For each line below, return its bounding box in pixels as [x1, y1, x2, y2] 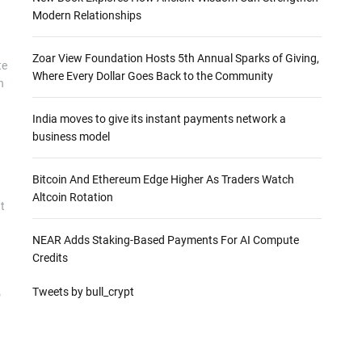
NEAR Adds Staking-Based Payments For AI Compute [32, 234, 299, 246]
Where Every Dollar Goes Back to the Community [32, 69, 273, 82]
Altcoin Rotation [32, 191, 113, 204]
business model [32, 130, 110, 143]
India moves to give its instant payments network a [32, 112, 286, 125]
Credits [32, 251, 68, 264]
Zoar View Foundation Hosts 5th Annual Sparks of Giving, [32, 52, 319, 65]
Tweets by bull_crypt [32, 285, 134, 298]
